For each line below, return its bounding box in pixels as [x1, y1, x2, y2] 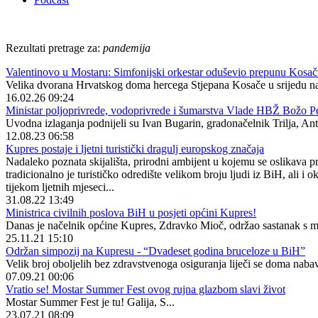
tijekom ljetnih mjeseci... [6, 181, 114, 193]
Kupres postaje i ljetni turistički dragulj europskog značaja [6, 143, 264, 155]
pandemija [103, 42, 150, 54]
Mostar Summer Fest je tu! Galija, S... [6, 296, 175, 308]
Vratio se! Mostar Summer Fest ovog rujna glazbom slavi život [6, 283, 285, 295]
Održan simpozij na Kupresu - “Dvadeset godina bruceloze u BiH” [6, 245, 305, 257]
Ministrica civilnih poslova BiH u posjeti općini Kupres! [6, 207, 256, 219]
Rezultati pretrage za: [6, 42, 103, 54]
